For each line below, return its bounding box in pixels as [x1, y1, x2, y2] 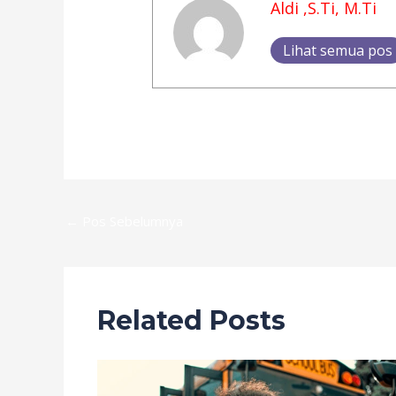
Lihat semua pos [282, 40, 392, 60]
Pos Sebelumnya [79, 211, 183, 230]
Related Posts [96, 304, 286, 338]
